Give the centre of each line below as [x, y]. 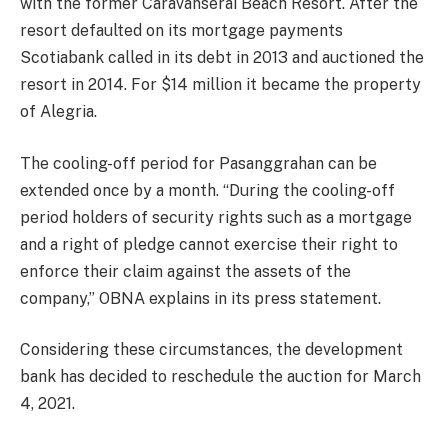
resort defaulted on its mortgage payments [181, 31]
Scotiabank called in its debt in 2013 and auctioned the [222, 58]
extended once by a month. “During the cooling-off [207, 190]
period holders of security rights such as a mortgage [216, 217]
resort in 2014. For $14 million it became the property [220, 85]
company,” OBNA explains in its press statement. [200, 298]
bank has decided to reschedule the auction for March [220, 377]
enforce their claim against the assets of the [185, 271]
